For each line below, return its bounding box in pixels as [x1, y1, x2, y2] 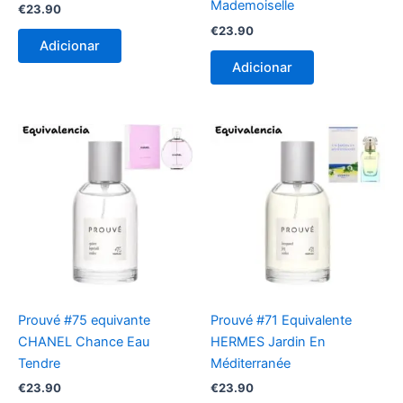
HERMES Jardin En [210, 333, 326, 350]
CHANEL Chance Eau [18, 333, 149, 350]
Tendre [18, 354, 60, 372]
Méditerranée [210, 354, 291, 372]
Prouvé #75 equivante [18, 311, 150, 328]
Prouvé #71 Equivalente [210, 311, 352, 328]
